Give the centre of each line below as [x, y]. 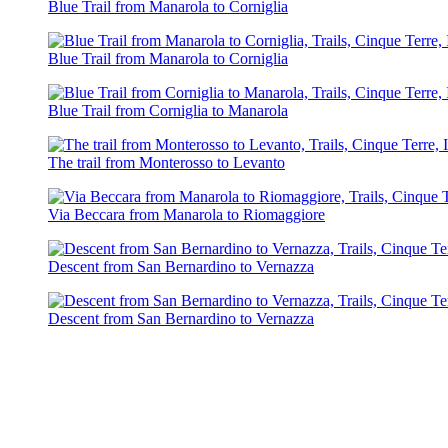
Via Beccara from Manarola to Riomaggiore [186, 214]
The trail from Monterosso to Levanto [166, 162]
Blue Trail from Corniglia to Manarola [168, 110]
